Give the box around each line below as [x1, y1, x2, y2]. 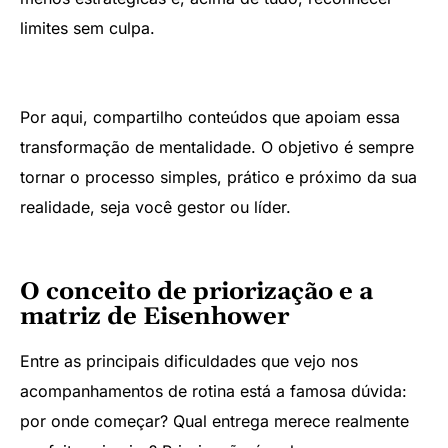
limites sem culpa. [20, 17, 155, 38]
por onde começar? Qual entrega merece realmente [20, 411, 409, 432]
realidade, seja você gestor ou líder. [20, 196, 291, 217]
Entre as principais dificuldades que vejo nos [20, 351, 358, 372]
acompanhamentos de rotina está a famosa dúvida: [20, 381, 407, 402]
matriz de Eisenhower [20, 302, 289, 333]
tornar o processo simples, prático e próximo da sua [20, 166, 417, 187]
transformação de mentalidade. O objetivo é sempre [20, 136, 414, 157]
